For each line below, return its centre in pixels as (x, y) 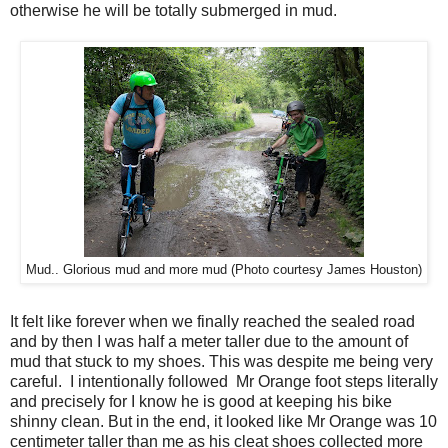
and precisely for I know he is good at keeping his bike (201, 401)
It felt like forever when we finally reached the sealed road (212, 321)
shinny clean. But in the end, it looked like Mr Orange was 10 (223, 421)
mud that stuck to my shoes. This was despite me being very (221, 361)
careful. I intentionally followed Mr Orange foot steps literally (224, 381)
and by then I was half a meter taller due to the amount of (209, 341)
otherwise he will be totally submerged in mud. (173, 10)
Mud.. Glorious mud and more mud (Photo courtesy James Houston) (224, 270)
